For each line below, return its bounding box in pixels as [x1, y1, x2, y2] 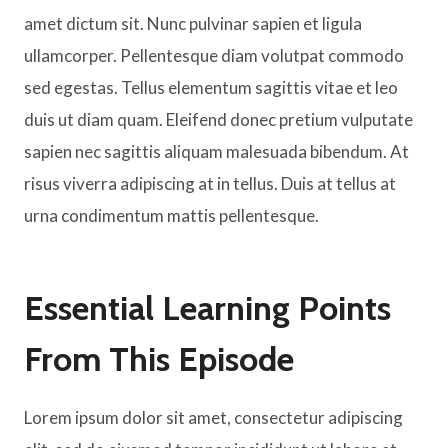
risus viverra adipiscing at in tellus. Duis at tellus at [24, 172, 396, 194]
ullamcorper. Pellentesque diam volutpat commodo [24, 44, 404, 66]
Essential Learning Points [24, 286, 391, 329]
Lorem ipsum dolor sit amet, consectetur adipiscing [24, 406, 403, 428]
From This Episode [24, 337, 294, 380]
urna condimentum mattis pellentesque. [24, 204, 319, 226]
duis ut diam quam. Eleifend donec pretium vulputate [24, 108, 413, 130]
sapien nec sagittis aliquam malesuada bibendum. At [24, 140, 409, 162]
